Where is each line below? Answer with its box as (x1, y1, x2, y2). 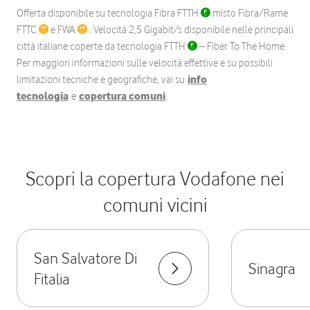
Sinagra (248, 258, 295, 277)
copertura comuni (79, 90, 165, 102)
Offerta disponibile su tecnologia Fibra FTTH (17, 7, 201, 19)
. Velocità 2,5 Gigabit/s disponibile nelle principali (87, 24, 293, 36)
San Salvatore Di (34, 248, 137, 267)
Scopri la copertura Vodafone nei (26, 167, 284, 190)
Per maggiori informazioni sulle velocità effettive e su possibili (17, 57, 273, 69)
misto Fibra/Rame (210, 7, 288, 19)
